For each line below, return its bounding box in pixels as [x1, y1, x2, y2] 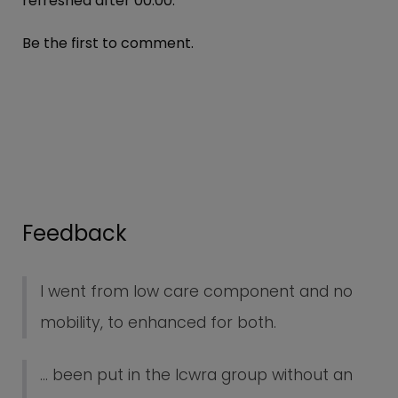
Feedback [22, 219, 127, 249]
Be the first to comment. [22, 33, 194, 54]
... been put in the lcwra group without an [40, 364, 353, 386]
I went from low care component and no [40, 281, 353, 303]
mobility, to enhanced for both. [40, 312, 276, 334]
